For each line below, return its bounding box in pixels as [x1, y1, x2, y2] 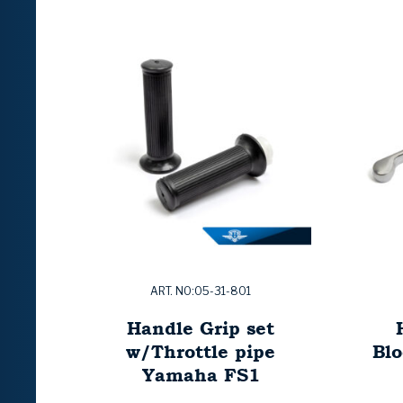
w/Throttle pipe [126, 338, 275, 365]
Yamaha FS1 [141, 362, 260, 389]
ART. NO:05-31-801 [150, 284, 251, 299]
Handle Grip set [127, 315, 274, 342]
